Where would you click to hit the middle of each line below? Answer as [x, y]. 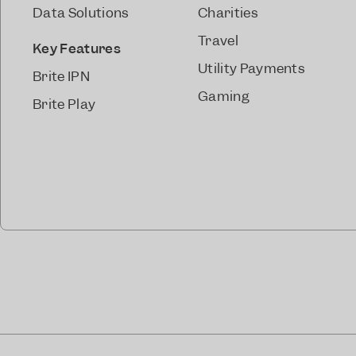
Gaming [223, 96]
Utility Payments [252, 68]
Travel [218, 41]
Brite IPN [61, 76]
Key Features [77, 48]
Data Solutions [81, 13]
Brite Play [64, 104]
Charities [228, 13]
